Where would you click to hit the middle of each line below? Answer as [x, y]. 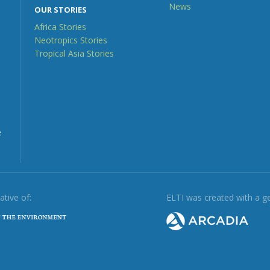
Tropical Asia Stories [74, 54]
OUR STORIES [61, 10]
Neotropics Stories [71, 40]
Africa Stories [61, 27]
